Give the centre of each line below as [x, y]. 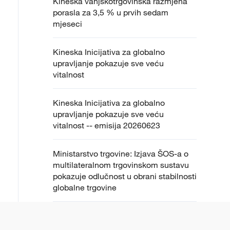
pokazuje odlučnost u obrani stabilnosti [125, 176]
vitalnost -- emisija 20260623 [107, 126]
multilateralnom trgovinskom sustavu [121, 165]
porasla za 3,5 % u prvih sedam [111, 13]
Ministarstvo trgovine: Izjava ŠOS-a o [121, 154]
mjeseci [68, 24]
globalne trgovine [85, 188]
